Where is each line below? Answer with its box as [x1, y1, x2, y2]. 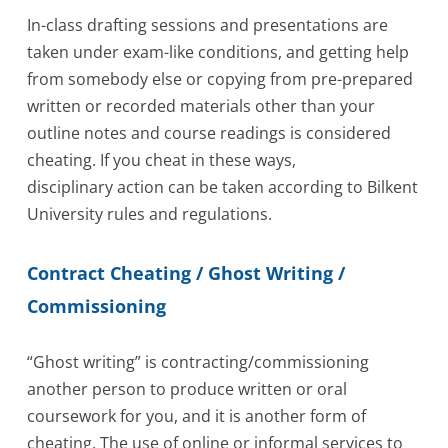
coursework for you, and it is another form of [27, 405, 367, 428]
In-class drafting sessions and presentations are [27, 14, 389, 37]
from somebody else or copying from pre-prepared [27, 68, 414, 91]
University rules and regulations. [27, 203, 273, 226]
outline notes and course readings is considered [27, 122, 392, 145]
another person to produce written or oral [27, 378, 348, 401]
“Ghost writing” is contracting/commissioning [27, 351, 370, 374]
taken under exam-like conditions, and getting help [27, 41, 410, 64]
